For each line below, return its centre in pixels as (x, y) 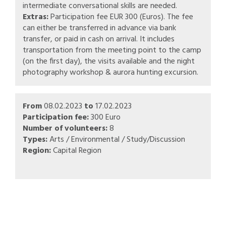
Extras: (36, 17)
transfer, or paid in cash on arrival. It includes (99, 39)
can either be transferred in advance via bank (99, 28)
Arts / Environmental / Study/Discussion (116, 139)
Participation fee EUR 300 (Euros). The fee (121, 17)
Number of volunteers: (65, 128)
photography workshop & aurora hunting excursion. (110, 72)
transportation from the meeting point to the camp (112, 50)
